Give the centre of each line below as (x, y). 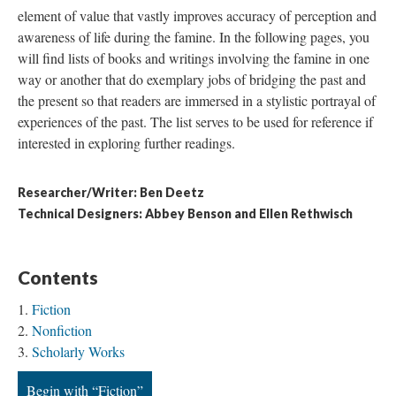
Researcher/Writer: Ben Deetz (111, 192)
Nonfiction (62, 330)
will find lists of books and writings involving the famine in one (194, 58)
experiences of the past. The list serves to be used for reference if (195, 122)
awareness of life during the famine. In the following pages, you (194, 37)
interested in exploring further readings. (126, 143)
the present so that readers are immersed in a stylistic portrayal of (197, 100)
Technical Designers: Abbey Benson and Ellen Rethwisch (185, 213)
